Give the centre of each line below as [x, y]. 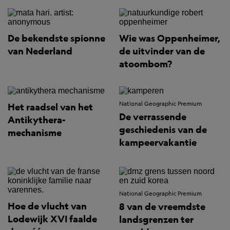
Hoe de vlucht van [47, 206]
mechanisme [35, 133]
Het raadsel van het [50, 107]
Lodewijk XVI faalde [52, 219]
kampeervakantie [158, 143]
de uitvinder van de [162, 51]
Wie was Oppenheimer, [170, 39]
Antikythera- [37, 120]
